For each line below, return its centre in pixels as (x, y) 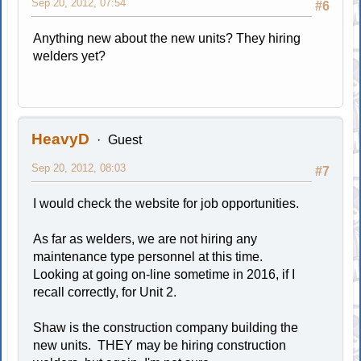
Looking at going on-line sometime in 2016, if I (164, 274)
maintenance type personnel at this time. (150, 256)
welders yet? (70, 56)
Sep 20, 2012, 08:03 (79, 168)
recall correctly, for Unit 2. (105, 292)
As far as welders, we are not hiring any (145, 239)
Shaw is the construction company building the (166, 327)
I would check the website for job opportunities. (166, 203)
